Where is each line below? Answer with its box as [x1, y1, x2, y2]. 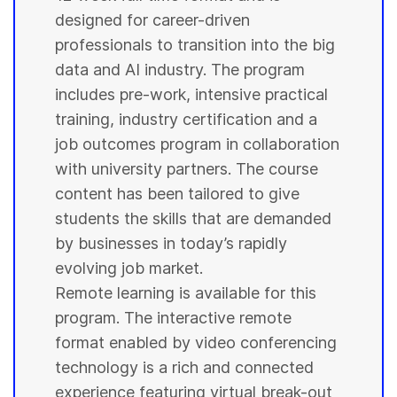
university [91, 159, 167, 178]
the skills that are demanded [124, 208, 332, 228]
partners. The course [167, 159, 319, 178]
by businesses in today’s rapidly [55, 233, 288, 253]
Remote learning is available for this [55, 283, 317, 302]
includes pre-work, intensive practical [55, 84, 329, 104]
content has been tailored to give [55, 183, 300, 203]
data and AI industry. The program [55, 59, 306, 79]
